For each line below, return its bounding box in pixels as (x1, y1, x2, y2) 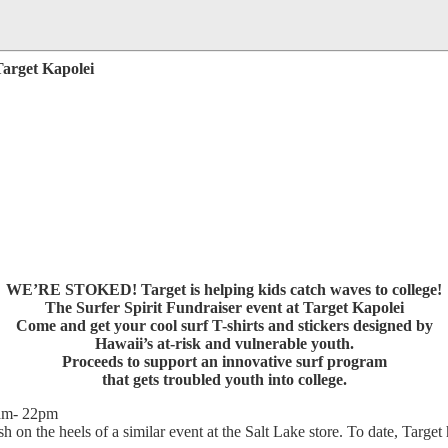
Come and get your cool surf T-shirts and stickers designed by (15, 317, 433, 335)
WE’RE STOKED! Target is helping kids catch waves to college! (6, 281, 442, 299)
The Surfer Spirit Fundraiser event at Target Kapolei (44, 299, 404, 317)
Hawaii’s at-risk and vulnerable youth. (94, 335, 354, 353)
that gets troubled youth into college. (101, 371, 347, 389)
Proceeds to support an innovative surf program (61, 353, 387, 371)
